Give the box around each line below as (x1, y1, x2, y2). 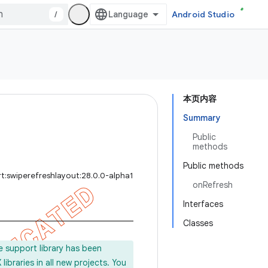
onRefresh (193, 179, 233, 190)
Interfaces (183, 199, 223, 209)
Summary (183, 112, 221, 123)
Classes (183, 218, 213, 229)
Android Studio (171, 9, 234, 20)
